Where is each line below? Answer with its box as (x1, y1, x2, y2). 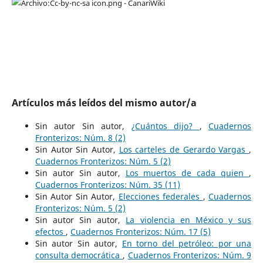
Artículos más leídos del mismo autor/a (11, 96, 197, 110)
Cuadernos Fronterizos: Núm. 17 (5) (70, 226, 211, 238)
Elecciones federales (118, 191, 203, 203)
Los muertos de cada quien (125, 167, 249, 179)
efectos (35, 226, 66, 238)
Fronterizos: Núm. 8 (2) (35, 132, 126, 144)
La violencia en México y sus (126, 214, 252, 226)
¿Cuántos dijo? (131, 120, 200, 132)
